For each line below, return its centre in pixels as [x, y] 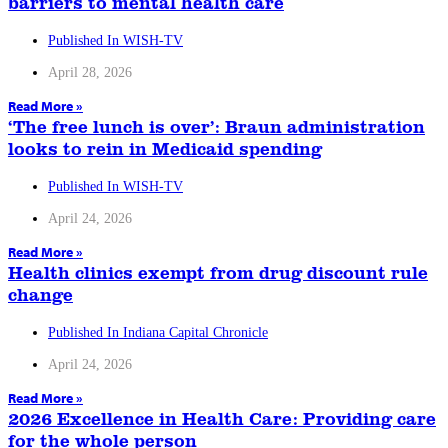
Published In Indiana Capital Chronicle [158, 333]
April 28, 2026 [90, 73]
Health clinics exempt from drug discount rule [218, 272]
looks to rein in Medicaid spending [165, 148]
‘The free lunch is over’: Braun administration [216, 126]
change [40, 294]
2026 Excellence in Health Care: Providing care [222, 418]
